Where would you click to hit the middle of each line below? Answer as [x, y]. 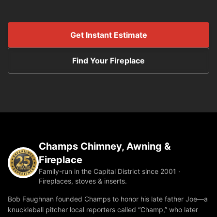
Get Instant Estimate [108, 35]
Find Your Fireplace [108, 61]
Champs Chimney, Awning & [105, 147]
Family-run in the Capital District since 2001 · [109, 171]
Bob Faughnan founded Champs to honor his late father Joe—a [108, 199]
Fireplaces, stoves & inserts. [83, 181]
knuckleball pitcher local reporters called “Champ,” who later [103, 210]
